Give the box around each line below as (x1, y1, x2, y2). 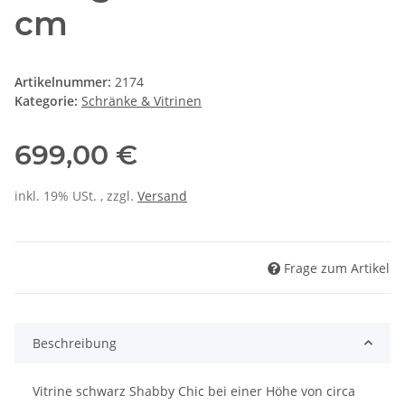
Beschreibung (33, 334, 117, 352)
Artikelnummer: (14, 73, 115, 91)
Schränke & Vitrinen (81, 92, 202, 110)
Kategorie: (14, 92, 81, 110)
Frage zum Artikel (284, 259, 390, 277)
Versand (137, 187, 187, 205)
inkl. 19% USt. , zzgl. (14, 187, 137, 205)
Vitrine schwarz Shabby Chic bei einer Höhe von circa (33, 381, 355, 400)
